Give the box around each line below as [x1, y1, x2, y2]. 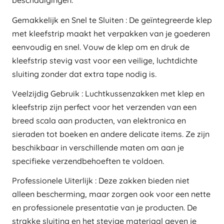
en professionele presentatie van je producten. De [12, 202, 197, 212]
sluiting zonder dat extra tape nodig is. [12, 68, 156, 79]
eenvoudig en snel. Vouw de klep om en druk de [12, 41, 189, 52]
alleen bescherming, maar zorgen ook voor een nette [12, 188, 210, 199]
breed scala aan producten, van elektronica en [12, 115, 186, 125]
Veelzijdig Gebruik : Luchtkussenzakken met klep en [12, 88, 204, 98]
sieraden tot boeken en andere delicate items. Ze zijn [12, 128, 209, 139]
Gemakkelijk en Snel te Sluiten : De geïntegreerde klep [12, 14, 212, 25]
